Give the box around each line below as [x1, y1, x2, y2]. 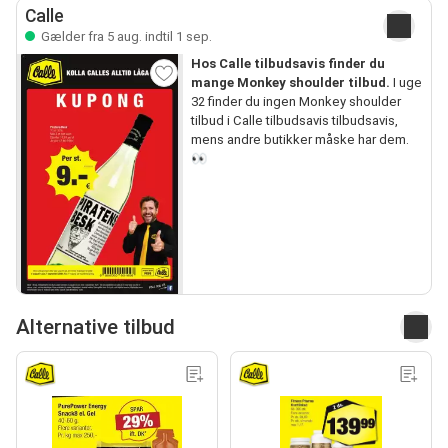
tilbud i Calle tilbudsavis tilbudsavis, [190, 113, 398, 128]
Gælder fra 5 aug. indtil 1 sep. [38, 29, 212, 44]
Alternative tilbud [16, 314, 175, 339]
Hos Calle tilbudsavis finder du [190, 56, 385, 71]
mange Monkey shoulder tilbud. [190, 75, 390, 90]
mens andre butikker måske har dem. [190, 132, 409, 147]
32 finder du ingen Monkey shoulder [190, 94, 401, 109]
